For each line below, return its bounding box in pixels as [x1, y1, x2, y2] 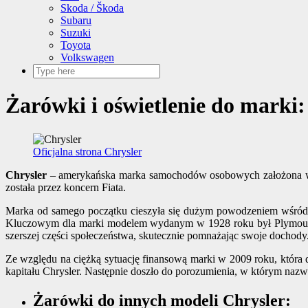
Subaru [60, 14, 91, 26]
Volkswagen [60, 52, 114, 63]
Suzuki [60, 27, 91, 38]
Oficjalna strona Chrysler [33, 145, 142, 157]
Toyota [60, 39, 91, 51]
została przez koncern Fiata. [5, 181, 126, 193]
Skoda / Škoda [60, 2, 124, 14]
